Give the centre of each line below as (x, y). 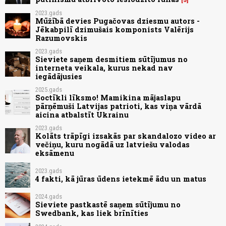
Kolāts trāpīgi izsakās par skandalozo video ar (126, 136)
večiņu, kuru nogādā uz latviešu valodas (112, 144)
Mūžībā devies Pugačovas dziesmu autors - (118, 21)
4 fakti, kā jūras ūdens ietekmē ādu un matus (121, 179)
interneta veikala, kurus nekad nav (104, 68)
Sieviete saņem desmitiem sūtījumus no (111, 59)
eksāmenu (55, 153)
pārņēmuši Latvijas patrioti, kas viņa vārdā (118, 106)
